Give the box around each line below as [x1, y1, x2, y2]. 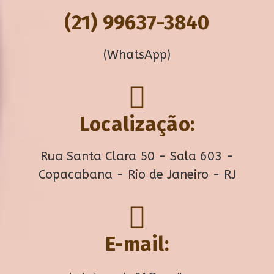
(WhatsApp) [103, 47, 171, 62]
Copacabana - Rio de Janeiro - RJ [38, 167, 236, 182]
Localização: [79, 111, 195, 136]
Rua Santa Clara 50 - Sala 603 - [40, 149, 234, 163]
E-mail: [105, 231, 169, 256]
